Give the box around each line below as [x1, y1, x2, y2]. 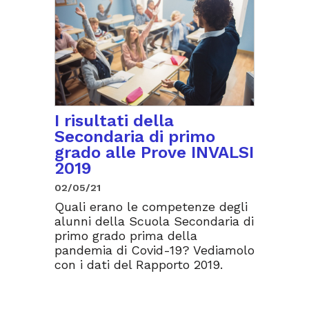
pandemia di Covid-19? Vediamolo [54, 243, 255, 258]
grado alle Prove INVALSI [54, 143, 254, 163]
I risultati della [54, 111, 174, 131]
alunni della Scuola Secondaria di [54, 214, 254, 229]
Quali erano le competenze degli [54, 199, 248, 215]
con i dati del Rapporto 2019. [54, 257, 223, 272]
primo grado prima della [54, 228, 197, 243]
